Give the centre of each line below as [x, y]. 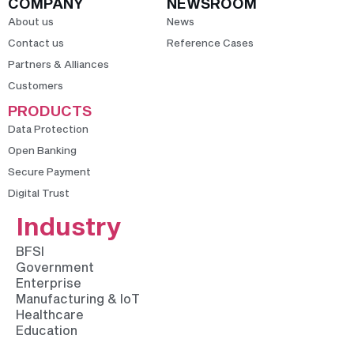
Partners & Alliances [58, 64]
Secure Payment [49, 172]
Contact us [36, 43]
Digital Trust [39, 193]
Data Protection [48, 129]
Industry [68, 226]
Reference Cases [211, 43]
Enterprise [49, 283]
